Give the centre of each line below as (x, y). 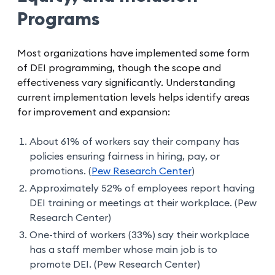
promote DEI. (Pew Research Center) (115, 265)
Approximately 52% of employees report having (142, 189)
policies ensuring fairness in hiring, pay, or (125, 157)
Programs (59, 20)
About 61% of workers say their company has (134, 142)
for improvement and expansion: (94, 113)
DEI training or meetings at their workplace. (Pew (143, 203)
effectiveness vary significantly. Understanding (126, 83)
